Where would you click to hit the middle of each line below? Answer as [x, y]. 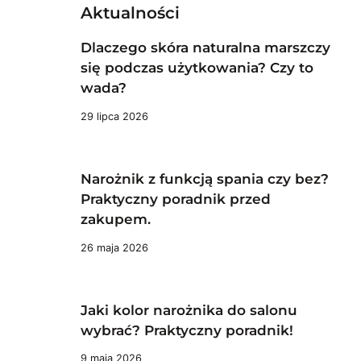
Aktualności [130, 12]
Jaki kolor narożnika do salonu [189, 310]
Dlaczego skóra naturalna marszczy [205, 47]
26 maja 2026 [114, 247]
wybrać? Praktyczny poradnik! [187, 330]
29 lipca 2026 [114, 116]
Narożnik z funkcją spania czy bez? [205, 178]
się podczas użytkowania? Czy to [197, 67]
